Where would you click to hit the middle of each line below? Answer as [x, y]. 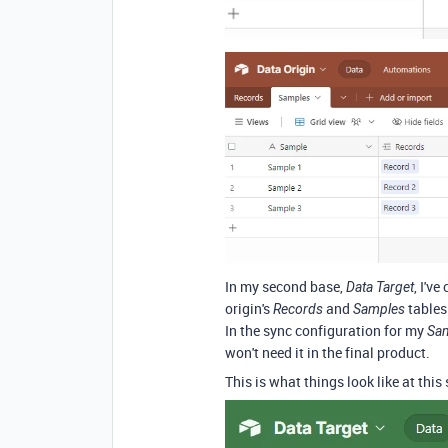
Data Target [380, 287]
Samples [379, 309]
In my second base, [285, 287]
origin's [249, 309]
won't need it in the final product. [327, 353]
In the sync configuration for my [326, 331]
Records [298, 309]
